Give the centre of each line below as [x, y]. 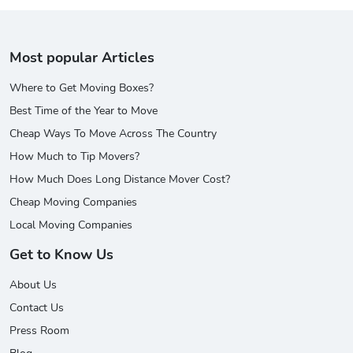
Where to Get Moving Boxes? [82, 87]
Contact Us [37, 307]
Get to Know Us [61, 254]
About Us [33, 284]
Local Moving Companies [71, 225]
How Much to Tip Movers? [74, 156]
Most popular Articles [82, 57]
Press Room [39, 330]
